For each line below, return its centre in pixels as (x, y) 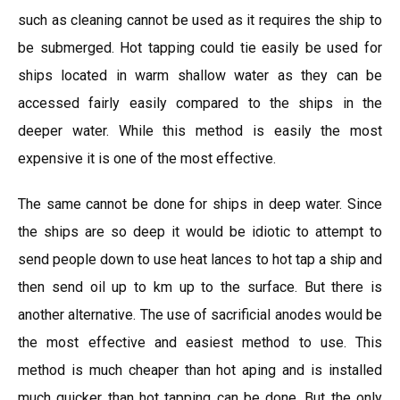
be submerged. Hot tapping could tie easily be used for (200, 48)
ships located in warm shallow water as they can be (200, 75)
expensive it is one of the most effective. (147, 158)
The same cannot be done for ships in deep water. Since (200, 204)
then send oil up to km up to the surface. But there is (200, 287)
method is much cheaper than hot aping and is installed (200, 370)
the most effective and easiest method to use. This (200, 342)
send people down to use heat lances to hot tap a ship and (200, 259)
